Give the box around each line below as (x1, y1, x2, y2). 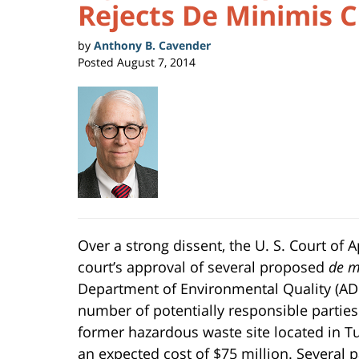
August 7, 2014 (117, 54, 196, 70)
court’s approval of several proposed (78, 257, 329, 277)
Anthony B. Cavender (94, 37, 211, 53)
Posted (78, 54, 114, 70)
